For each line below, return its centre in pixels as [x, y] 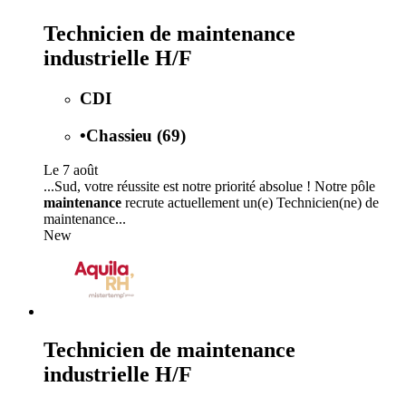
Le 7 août [71, 170]
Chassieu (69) [136, 135]
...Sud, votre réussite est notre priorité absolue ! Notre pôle [209, 187]
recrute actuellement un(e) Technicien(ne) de [250, 203]
